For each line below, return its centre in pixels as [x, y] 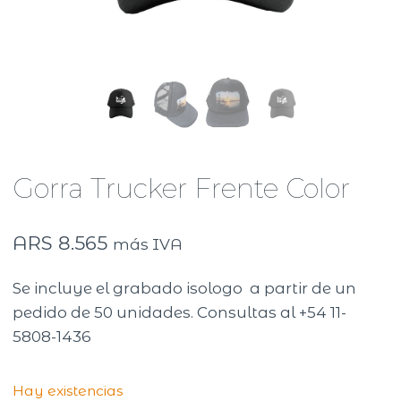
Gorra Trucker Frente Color [182, 188]
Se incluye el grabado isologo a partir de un [185, 289]
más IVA [148, 244]
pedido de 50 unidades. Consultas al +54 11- [180, 313]
